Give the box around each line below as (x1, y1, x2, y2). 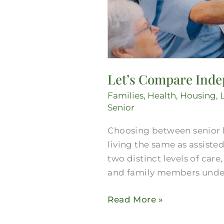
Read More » (107, 194, 163, 204)
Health (147, 90, 176, 100)
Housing (180, 90, 216, 100)
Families (107, 90, 144, 100)
